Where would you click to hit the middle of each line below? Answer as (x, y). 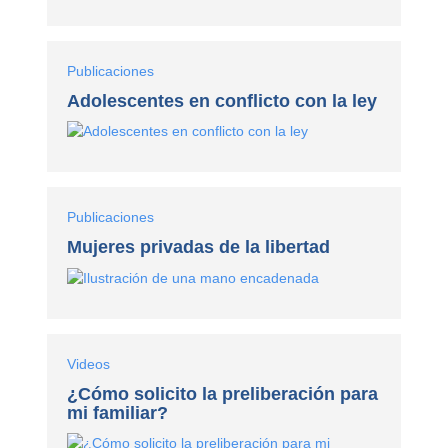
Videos (89, 364)
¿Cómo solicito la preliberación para (223, 394)
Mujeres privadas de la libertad (199, 247)
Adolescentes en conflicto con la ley (222, 100)
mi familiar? (118, 413)
